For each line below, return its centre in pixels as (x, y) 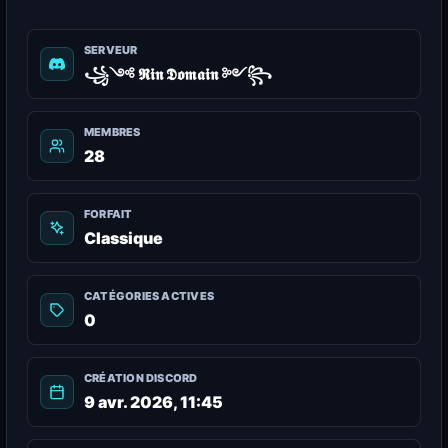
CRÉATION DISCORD (141, 378)
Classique (123, 238)
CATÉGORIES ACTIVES (149, 296)
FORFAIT (108, 214)
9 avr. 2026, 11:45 (153, 402)
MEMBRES (112, 132)
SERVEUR (111, 50)
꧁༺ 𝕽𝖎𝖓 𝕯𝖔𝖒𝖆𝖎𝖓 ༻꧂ (178, 74)
